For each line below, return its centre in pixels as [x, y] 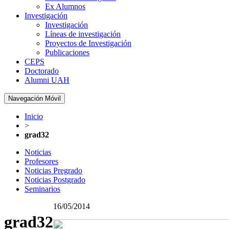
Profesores [41, 161]
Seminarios [42, 189]
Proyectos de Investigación [88, 43]
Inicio [34, 116]
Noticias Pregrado [53, 170]
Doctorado [42, 71]
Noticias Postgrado [55, 180]
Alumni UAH [47, 80]
